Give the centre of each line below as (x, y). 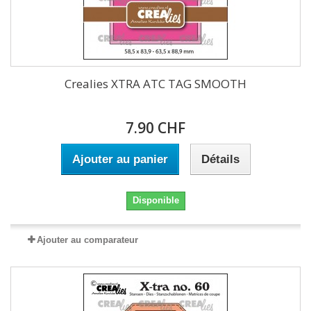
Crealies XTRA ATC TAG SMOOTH (155, 84)
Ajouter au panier (120, 159)
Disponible (155, 200)
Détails (220, 159)
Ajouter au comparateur (87, 240)
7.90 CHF (155, 128)
